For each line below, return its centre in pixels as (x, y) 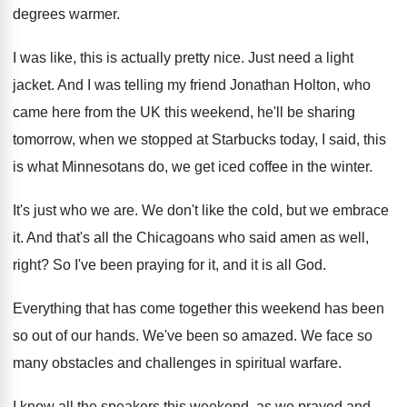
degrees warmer (65, 14)
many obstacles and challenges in (122, 363)
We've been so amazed (218, 336)
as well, (344, 238)
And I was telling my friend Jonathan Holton (197, 85)
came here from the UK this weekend (131, 112)
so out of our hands (74, 336)
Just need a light (301, 58)
